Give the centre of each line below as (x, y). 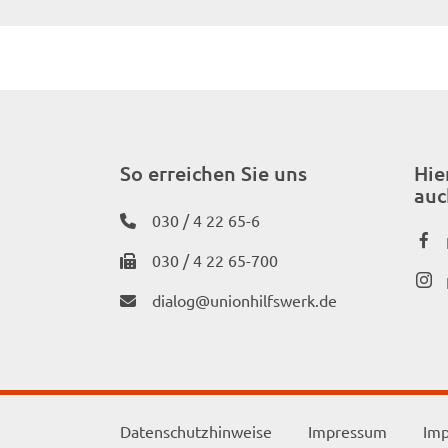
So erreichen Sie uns (213, 173)
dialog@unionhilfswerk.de (244, 300)
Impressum (347, 430)
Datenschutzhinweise (196, 430)
